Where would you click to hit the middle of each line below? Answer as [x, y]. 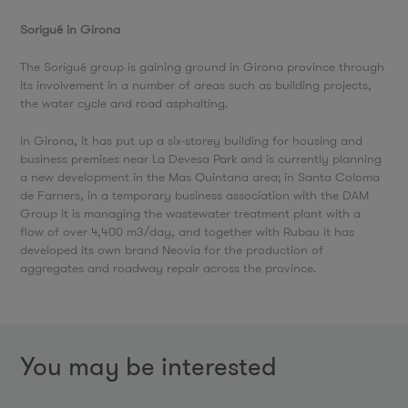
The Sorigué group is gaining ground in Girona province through [203, 66]
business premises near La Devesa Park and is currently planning [201, 158]
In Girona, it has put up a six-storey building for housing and [192, 140]
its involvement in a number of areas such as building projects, [196, 85]
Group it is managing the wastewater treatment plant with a [191, 213]
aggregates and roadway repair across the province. [168, 268]
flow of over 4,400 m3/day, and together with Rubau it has [188, 231]
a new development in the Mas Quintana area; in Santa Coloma [200, 177]
